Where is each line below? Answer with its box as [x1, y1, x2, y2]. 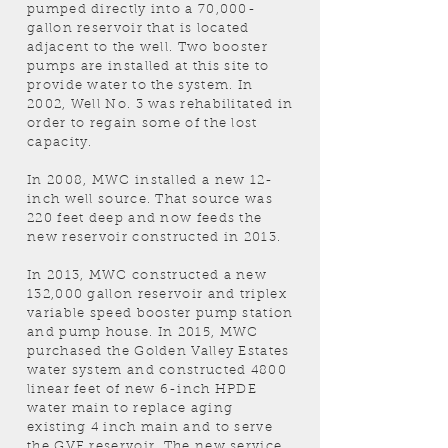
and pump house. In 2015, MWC [27, 326, 259, 339]
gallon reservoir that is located [27, 22, 250, 35]
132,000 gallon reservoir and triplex [27, 288, 287, 301]
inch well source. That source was [27, 193, 273, 206]
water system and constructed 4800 [27, 364, 287, 377]
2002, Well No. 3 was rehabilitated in [27, 98, 294, 111]
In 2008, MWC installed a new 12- [27, 174, 274, 187]
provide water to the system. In [27, 79, 254, 92]
